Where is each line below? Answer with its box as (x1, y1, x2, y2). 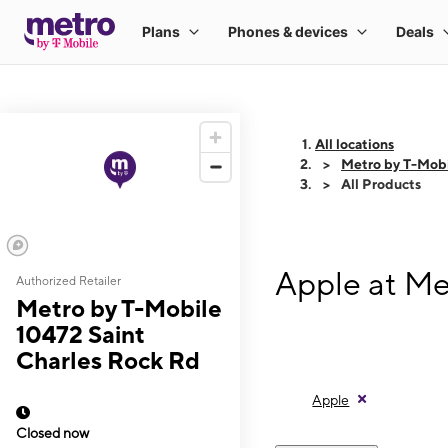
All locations (315, 136, 394, 152)
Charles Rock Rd (16, 346, 200, 374)
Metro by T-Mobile (16, 294, 222, 322)
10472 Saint (16, 320, 145, 348)
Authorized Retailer (16, 274, 121, 288)
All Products (341, 176, 421, 192)
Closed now (16, 425, 89, 441)
